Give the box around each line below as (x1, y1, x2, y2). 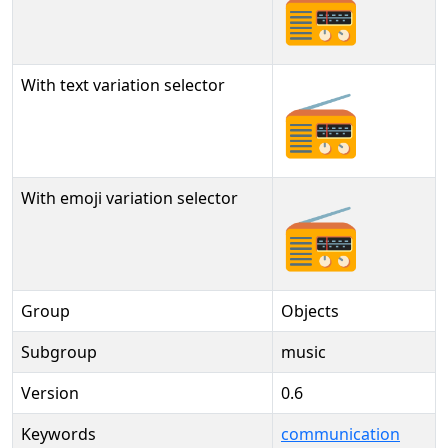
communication (281, 423, 400, 445)
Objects (281, 300, 339, 322)
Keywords (21, 423, 96, 445)
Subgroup (21, 341, 97, 363)
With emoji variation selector (21, 187, 238, 209)
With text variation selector (21, 74, 225, 96)
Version (21, 382, 79, 404)
